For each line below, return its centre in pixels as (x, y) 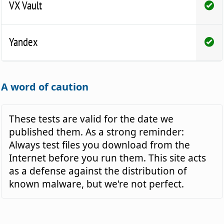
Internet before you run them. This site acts (108, 158)
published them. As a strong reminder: (97, 132)
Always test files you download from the (100, 145)
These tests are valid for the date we (91, 119)
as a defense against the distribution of (98, 171)
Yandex (23, 42)
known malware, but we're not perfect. (97, 184)
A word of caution (45, 87)
